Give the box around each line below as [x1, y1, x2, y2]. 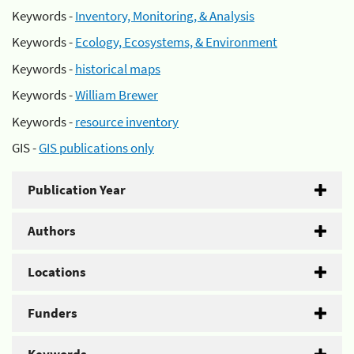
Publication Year [28, 181, 126, 198]
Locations [28, 263, 86, 281]
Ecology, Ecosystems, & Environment [75, 33, 277, 51]
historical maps [75, 59, 160, 77]
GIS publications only [39, 139, 154, 156]
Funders [28, 304, 77, 322]
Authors [28, 222, 76, 239]
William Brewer [75, 86, 158, 104]
